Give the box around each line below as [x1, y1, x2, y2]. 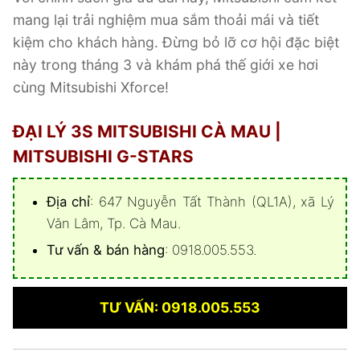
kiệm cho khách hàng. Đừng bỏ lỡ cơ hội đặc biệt [13, 34, 339, 51]
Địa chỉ [46, 193, 91, 210]
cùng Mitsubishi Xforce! [13, 79, 169, 96]
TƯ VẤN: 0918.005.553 [100, 299, 260, 317]
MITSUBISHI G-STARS [13, 146, 194, 167]
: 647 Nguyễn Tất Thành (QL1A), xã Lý [90, 193, 334, 210]
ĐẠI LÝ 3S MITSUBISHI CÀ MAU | [13, 121, 281, 142]
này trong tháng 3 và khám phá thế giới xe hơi [13, 56, 318, 74]
